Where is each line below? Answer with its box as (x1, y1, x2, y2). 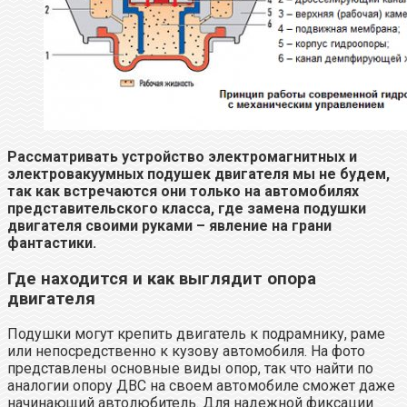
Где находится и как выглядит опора (7, 268, 316, 289)
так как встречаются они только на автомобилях (7, 182, 359, 200)
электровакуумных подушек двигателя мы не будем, (7, 164, 390, 183)
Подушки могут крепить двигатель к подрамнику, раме (7, 325, 385, 343)
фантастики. (7, 233, 96, 252)
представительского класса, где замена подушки (7, 199, 366, 217)
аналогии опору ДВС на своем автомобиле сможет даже (7, 377, 395, 395)
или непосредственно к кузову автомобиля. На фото (7, 342, 365, 361)
